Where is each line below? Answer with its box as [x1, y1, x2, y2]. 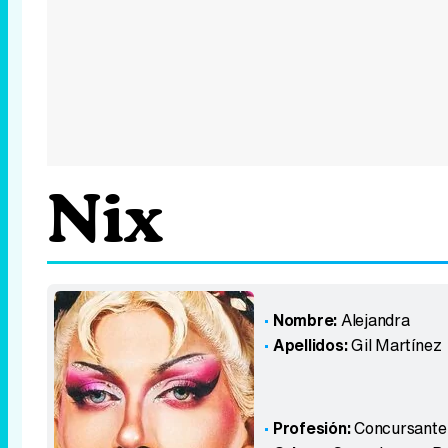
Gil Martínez [351, 333, 442, 357]
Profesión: [272, 416, 355, 440]
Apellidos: [272, 333, 348, 357]
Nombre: [272, 308, 338, 332]
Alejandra [340, 308, 410, 332]
